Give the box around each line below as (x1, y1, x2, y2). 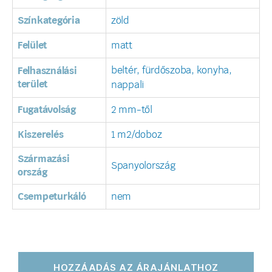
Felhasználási (18, 66, 77, 76)
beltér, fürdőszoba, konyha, (111, 66, 232, 76)
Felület (18, 41, 47, 51)
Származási (18, 154, 70, 165)
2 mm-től (111, 105, 152, 115)
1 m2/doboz (111, 130, 162, 140)
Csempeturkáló (18, 192, 86, 202)
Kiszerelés (18, 130, 64, 140)
